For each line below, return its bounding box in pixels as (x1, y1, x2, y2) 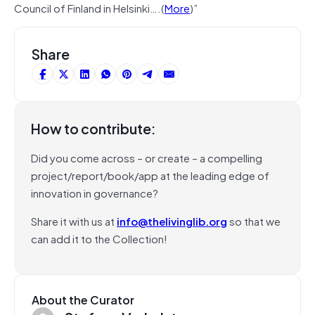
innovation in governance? (31, 184, 158, 201)
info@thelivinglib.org (117, 212, 227, 229)
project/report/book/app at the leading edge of (31, 166, 269, 184)
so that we (227, 212, 281, 229)
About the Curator (32, 290, 134, 309)
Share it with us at (31, 212, 117, 229)
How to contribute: (31, 117, 156, 139)
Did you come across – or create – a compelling (31, 148, 262, 166)
